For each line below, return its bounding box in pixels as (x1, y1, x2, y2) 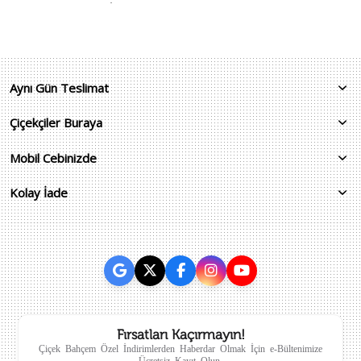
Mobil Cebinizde (10, 149, 97, 166)
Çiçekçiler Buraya (10, 114, 102, 131)
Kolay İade (10, 185, 68, 201)
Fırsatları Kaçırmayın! (116, 326, 245, 342)
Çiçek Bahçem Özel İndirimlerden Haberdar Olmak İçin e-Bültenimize (39, 342, 322, 353)
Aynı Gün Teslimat (10, 80, 109, 96)
